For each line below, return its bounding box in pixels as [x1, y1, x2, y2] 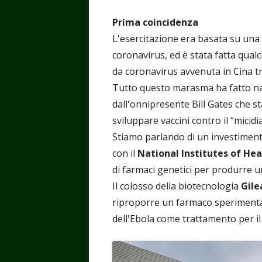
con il [112, 146, 137, 160]
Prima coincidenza [112, 15, 198, 29]
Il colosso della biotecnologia [112, 179, 241, 192]
